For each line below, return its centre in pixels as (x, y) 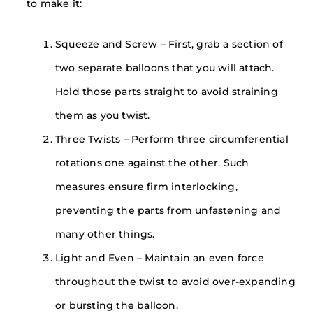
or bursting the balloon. (117, 306)
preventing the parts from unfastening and (168, 211)
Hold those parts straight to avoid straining (167, 92)
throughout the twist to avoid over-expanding (175, 282)
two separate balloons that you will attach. (165, 68)
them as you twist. (103, 116)
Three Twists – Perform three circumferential (172, 139)
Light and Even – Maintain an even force (160, 258)
